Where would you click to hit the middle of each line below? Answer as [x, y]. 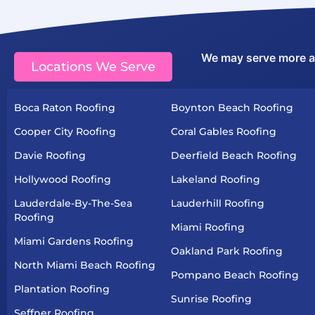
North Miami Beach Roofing [85, 265]
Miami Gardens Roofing [74, 242]
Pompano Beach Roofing [234, 275]
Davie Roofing [50, 156]
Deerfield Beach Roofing [233, 156]
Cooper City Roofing [65, 132]
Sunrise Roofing [211, 299]
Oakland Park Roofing [226, 251]
